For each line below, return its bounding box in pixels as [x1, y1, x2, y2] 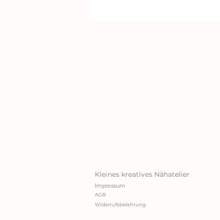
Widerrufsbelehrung [95, 201, 146, 208]
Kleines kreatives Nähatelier [95, 169, 190, 179]
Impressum [95, 182, 125, 189]
